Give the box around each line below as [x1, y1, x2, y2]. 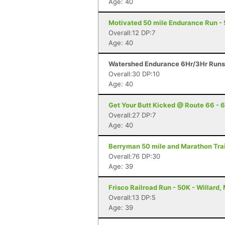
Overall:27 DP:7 [108, 111, 156, 119]
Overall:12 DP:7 [108, 29, 155, 37]
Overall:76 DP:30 [108, 152, 160, 160]
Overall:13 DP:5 [108, 193, 156, 201]
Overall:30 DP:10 [108, 70, 160, 78]
